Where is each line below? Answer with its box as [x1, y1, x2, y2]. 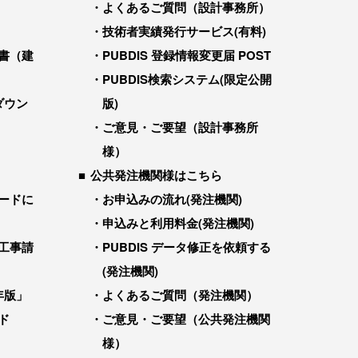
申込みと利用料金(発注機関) [102, 214, 254, 232]
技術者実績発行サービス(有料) [102, 22, 266, 40]
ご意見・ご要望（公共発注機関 [102, 310, 270, 328]
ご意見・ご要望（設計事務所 [102, 118, 258, 136]
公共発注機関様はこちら [90, 166, 222, 184]
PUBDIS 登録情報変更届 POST [102, 46, 271, 64]
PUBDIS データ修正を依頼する [102, 238, 271, 256]
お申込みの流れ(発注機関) [102, 190, 242, 208]
